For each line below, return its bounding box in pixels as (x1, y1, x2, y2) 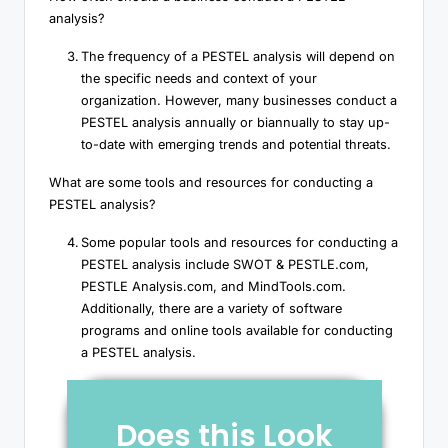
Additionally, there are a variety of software (81, 301, 342, 317)
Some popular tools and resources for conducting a (81, 235, 398, 251)
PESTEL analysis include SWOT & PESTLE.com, (81, 257, 369, 273)
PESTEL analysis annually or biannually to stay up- (81, 115, 390, 131)
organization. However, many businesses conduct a (81, 93, 397, 109)
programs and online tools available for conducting (81, 323, 393, 339)
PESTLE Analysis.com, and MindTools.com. (81, 279, 346, 295)
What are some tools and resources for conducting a (49, 175, 373, 191)
